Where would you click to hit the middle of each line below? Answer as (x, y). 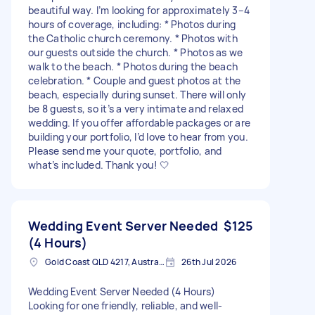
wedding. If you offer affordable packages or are (139, 122)
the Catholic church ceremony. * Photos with (133, 38)
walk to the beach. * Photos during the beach (133, 66)
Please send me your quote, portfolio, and (125, 150)
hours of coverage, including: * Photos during (132, 24)
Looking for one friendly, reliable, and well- (126, 305)
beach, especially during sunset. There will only (137, 94)
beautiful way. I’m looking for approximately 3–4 (139, 10)
